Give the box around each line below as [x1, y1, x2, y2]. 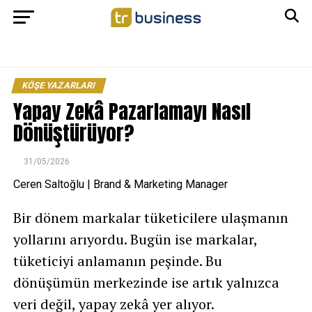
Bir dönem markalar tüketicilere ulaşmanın [13, 208, 288, 227]
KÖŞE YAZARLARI [20, 80, 97, 91]
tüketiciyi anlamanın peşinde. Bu [13, 251, 222, 270]
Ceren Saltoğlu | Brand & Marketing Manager [13, 178, 228, 191]
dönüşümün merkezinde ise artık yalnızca [13, 273, 279, 292]
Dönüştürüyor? [13, 118, 134, 148]
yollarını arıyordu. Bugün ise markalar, [13, 230, 257, 249]
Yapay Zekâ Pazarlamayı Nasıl [13, 96, 251, 126]
